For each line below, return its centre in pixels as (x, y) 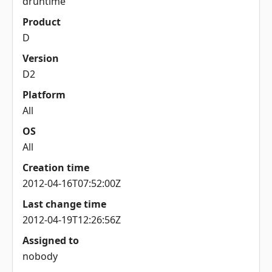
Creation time (56, 167)
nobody (40, 256)
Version (41, 58)
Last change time (64, 204)
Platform (44, 94)
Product (42, 22)
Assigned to (51, 240)
